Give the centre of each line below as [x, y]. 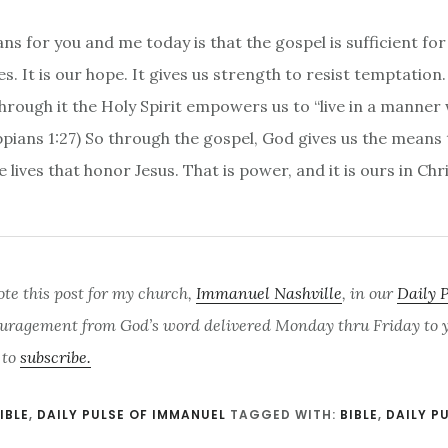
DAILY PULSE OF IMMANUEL [131, 414]
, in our [369, 292]
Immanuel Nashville [269, 292]
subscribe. [55, 356]
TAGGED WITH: [285, 414]
